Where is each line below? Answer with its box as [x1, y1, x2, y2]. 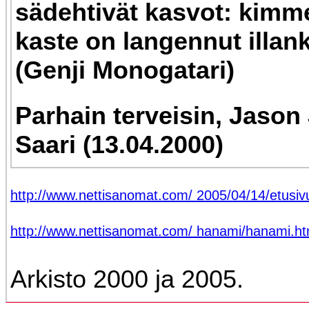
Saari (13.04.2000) [15, 130, 223, 159]
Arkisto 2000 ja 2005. [10, 264, 243, 293]
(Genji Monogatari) [15, 55, 235, 84]
